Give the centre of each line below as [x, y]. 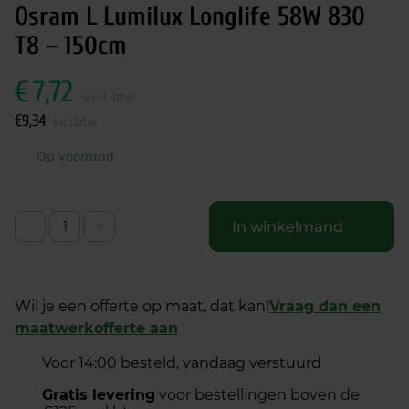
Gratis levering [99, 395]
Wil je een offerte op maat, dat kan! [142, 306]
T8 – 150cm [71, 46]
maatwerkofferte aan [96, 328]
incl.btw [75, 121]
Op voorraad [75, 156]
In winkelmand [288, 226]
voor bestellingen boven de [257, 395]
